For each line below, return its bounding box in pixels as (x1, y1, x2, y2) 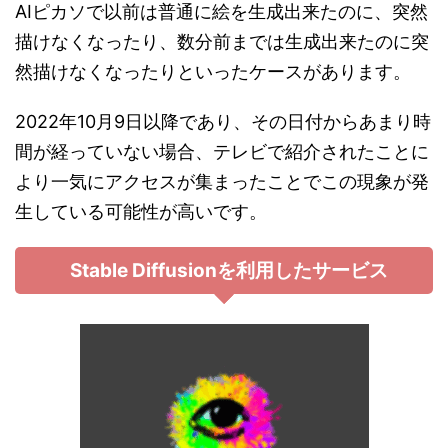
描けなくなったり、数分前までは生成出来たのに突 (15, 30, 429, 52)
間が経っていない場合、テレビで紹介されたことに (15, 140, 429, 162)
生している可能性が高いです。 (15, 200, 267, 222)
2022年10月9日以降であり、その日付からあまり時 (15, 110, 431, 132)
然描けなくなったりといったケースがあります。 (15, 60, 411, 82)
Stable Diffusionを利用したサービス (70, 258, 388, 282)
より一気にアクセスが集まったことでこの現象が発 (15, 170, 429, 192)
